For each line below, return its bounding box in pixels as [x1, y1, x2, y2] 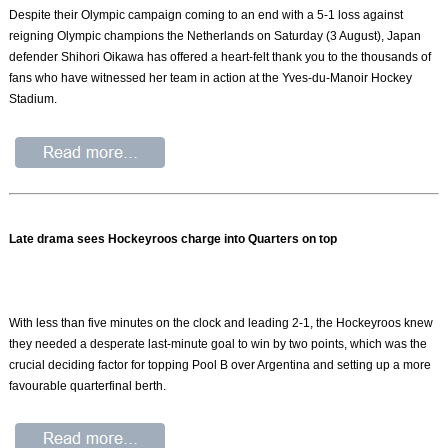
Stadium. [9, 92, 58, 107]
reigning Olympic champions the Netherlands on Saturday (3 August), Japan [9, 29, 422, 44]
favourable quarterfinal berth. [9, 378, 167, 393]
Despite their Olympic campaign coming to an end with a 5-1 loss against [9, 8, 404, 23]
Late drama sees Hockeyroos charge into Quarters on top [9, 231, 338, 246]
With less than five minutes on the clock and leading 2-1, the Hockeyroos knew [9, 315, 434, 330]
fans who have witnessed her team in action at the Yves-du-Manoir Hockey [9, 71, 413, 86]
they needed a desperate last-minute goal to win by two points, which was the [9, 336, 428, 351]
